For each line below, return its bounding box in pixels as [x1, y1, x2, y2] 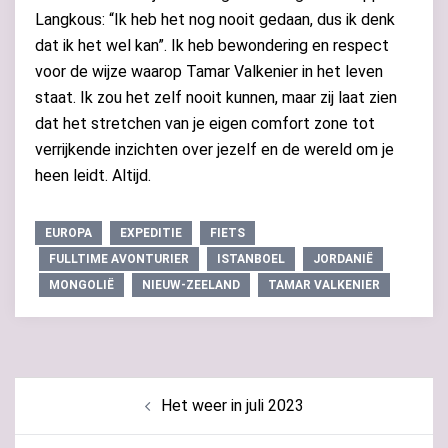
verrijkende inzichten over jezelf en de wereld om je [35, 140, 394, 159]
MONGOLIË [49, 278, 114, 292]
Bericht [14, 375, 98, 404]
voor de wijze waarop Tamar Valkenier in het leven [35, 62, 383, 81]
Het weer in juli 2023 [160, 396, 304, 415]
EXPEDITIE [120, 226, 182, 240]
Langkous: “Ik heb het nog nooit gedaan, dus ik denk [35, 10, 395, 29]
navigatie [14, 403, 121, 432]
